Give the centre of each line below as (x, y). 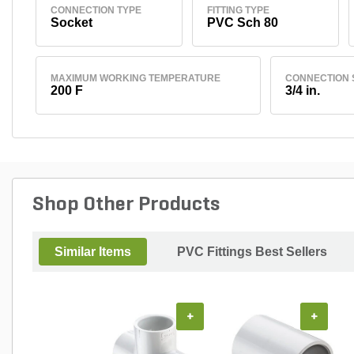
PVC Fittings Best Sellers (252, 251)
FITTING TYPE (238, 10)
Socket (71, 22)
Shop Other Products (126, 205)
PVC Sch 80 (242, 22)
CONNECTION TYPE (96, 10)
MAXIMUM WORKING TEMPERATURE (135, 78)
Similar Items (93, 251)
